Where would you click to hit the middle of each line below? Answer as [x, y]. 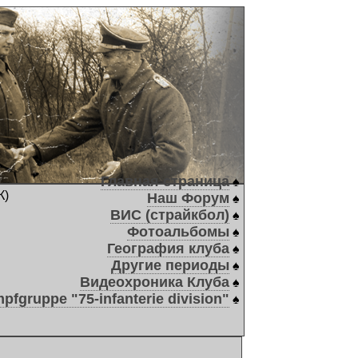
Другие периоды [170, 265]
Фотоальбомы [178, 232]
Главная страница [165, 181]
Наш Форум [188, 198]
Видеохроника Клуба [155, 282]
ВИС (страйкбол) [170, 215]
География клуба [168, 249]
